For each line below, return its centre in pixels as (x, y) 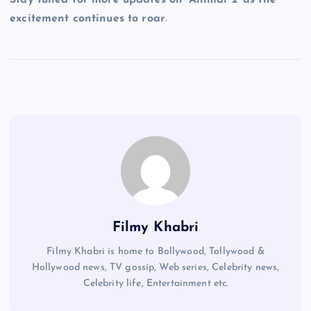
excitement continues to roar (88, 18)
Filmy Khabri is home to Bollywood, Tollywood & (155, 251)
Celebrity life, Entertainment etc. (155, 283)
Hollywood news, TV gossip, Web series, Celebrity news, (155, 267)
